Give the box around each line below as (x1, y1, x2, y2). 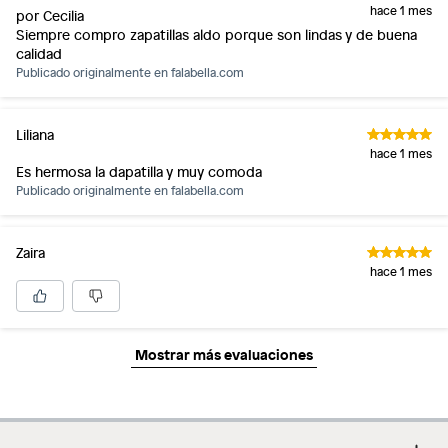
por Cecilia (16, 5, 84, 25)
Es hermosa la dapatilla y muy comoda (16, 161, 263, 181)
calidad (16, 43, 62, 63)
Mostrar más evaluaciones (135, 343, 313, 364)
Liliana (16, 124, 54, 144)
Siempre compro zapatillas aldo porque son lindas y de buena (16, 24, 417, 44)
